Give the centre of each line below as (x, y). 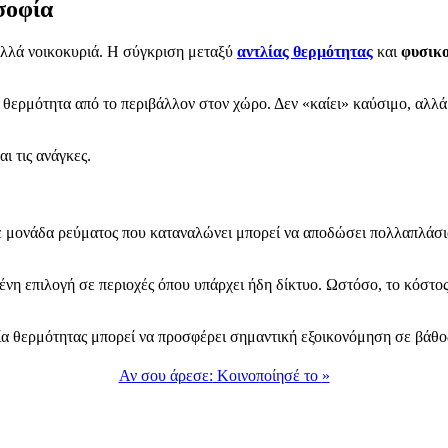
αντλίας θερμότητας (305, 51)
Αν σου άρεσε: (165, 376)
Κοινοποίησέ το (267, 376)
